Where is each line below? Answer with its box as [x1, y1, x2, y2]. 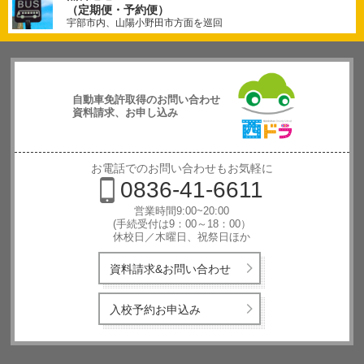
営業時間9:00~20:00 [134, 205, 230, 217]
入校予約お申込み [109, 303, 201, 316]
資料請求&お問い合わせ [109, 262, 231, 275]
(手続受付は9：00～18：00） [112, 218, 251, 230]
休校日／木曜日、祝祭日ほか [113, 231, 251, 243]
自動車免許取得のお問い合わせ [71, 93, 220, 106]
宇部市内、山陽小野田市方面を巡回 [67, 17, 223, 28]
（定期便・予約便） [67, 3, 169, 16]
